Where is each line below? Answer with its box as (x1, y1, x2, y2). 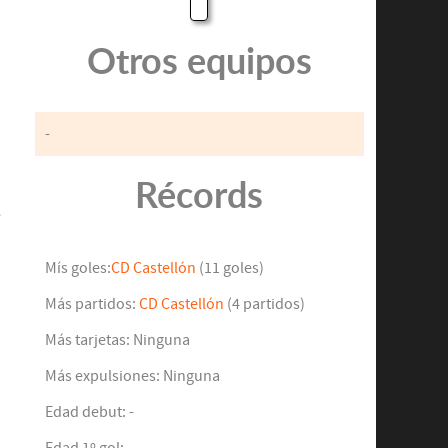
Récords (135, 174, 264, 216)
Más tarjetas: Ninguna (44, 331, 190, 350)
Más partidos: (44, 295, 139, 314)
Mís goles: (44, 259, 111, 278)
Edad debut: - (44, 403, 134, 422)
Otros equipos (86, 40, 312, 82)
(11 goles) (195, 259, 264, 278)
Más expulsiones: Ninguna (44, 367, 220, 386)
